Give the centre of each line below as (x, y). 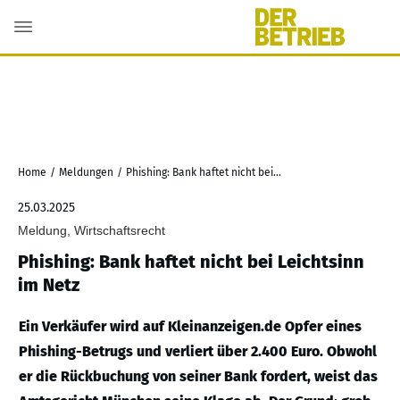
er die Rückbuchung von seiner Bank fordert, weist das (198, 376)
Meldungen (86, 172)
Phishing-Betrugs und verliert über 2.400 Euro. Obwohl (198, 351)
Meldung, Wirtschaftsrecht (92, 230)
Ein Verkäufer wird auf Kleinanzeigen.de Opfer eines (190, 326)
